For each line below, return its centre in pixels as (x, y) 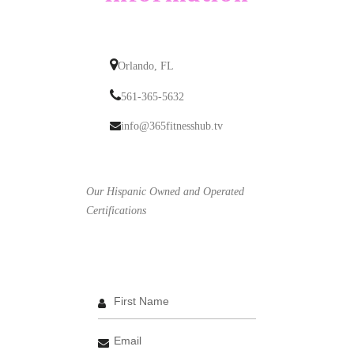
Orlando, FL (146, 66)
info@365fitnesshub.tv (172, 126)
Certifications (116, 211)
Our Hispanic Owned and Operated (165, 192)
